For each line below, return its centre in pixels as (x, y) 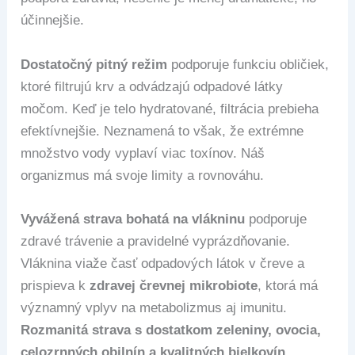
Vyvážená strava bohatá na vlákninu (133, 219)
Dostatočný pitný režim (94, 64)
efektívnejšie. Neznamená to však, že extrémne (162, 131)
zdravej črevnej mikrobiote (174, 285)
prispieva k (55, 285)
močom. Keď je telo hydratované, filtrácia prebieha (170, 109)
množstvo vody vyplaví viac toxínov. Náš (143, 153)
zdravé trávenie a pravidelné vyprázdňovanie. (156, 241)
